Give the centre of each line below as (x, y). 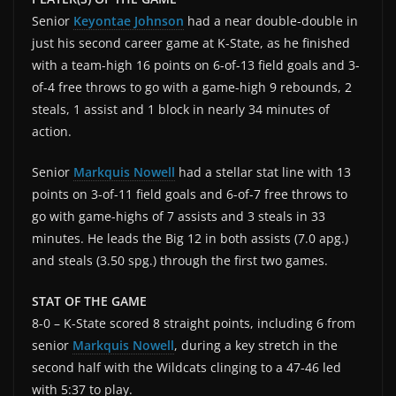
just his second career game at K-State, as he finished (191, 42)
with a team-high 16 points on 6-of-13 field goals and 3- (196, 65)
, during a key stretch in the (256, 345)
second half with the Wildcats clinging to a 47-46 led (187, 367)
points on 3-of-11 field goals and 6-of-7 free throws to (190, 194)
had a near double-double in (271, 20)
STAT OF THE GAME (89, 301)
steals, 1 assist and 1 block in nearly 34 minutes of (181, 109)
